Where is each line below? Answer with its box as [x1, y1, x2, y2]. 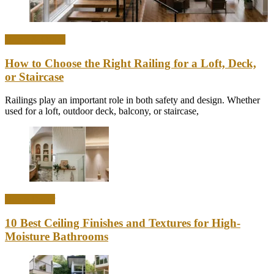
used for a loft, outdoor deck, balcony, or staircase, [5, 106, 199, 117]
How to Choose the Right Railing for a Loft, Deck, [5, 56, 256, 70]
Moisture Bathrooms [5, 230, 108, 243]
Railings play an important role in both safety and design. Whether [5, 95, 260, 106]
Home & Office [5, 34, 65, 45]
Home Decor [5, 194, 55, 205]
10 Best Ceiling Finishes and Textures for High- [5, 217, 240, 230]
